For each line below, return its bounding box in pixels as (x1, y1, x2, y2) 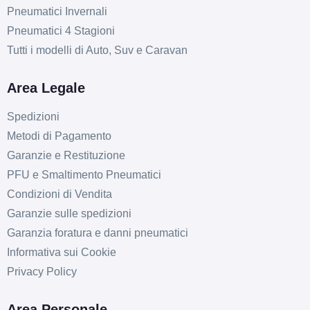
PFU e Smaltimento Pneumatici (6, 169, 161, 181)
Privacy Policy (6, 266, 77, 278)
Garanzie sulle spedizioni (6, 208, 131, 220)
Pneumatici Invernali (6, 6, 107, 18)
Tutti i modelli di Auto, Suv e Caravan (6, 44, 188, 57)
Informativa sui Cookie (6, 246, 116, 259)
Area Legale (6, 80, 85, 96)
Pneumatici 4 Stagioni (6, 25, 115, 37)
